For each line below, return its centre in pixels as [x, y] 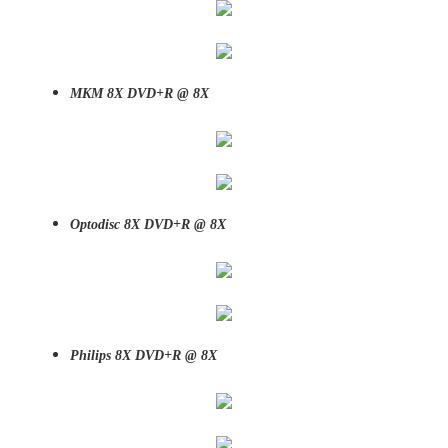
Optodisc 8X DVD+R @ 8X [148, 224]
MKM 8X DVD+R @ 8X [139, 93]
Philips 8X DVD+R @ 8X [143, 355]
